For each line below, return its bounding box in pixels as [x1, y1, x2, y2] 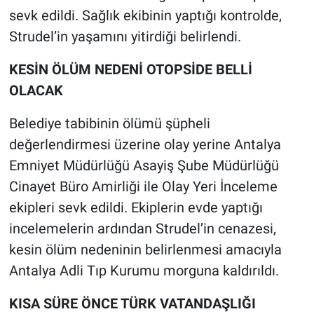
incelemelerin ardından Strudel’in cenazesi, [8, 219, 276, 237]
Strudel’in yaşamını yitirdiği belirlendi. [8, 27, 241, 45]
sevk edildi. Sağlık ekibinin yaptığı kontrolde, [8, 6, 282, 24]
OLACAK [8, 81, 63, 99]
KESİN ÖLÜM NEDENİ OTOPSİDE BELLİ [8, 60, 252, 78]
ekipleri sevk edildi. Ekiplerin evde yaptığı [8, 198, 263, 216]
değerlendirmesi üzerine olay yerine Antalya [8, 135, 281, 153]
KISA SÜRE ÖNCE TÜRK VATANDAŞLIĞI [8, 294, 256, 312]
